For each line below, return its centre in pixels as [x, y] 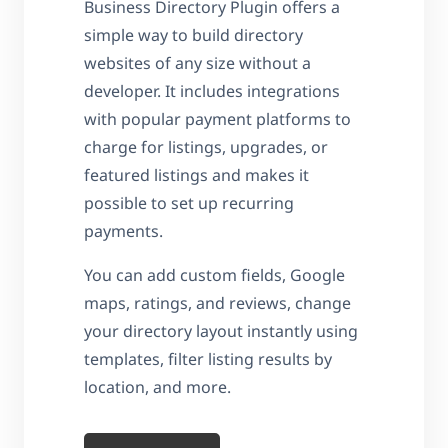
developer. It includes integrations [212, 90]
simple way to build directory [193, 34]
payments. [123, 230]
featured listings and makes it [196, 174]
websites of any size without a [197, 62]
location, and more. [157, 386]
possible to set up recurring [189, 202]
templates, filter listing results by [208, 358]
